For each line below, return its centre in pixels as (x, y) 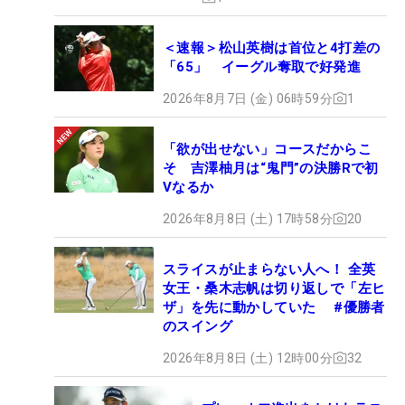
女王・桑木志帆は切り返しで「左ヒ (274, 288)
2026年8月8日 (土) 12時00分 (248, 358)
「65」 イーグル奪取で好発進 (262, 66)
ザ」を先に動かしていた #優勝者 (274, 307)
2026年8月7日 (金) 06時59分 (248, 98)
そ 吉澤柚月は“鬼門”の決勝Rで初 (271, 168)
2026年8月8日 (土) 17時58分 (248, 218)
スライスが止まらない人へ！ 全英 (269, 269)
